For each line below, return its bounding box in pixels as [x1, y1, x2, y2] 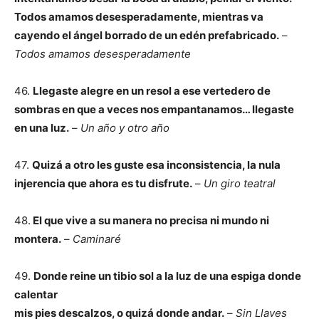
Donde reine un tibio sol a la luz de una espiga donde [33, 269, 301, 283]
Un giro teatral [204, 177, 276, 190]
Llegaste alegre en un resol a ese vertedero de [33, 84, 271, 98]
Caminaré [73, 232, 121, 246]
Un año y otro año [80, 121, 169, 135]
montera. [14, 232, 61, 246]
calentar [14, 288, 58, 301]
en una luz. [14, 121, 69, 135]
